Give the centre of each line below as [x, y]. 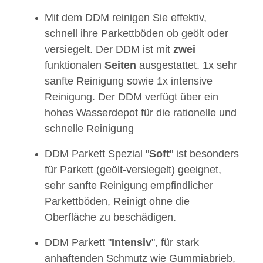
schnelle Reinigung [89, 129]
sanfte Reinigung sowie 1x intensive [129, 81]
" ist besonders [204, 154]
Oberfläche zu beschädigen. [110, 218]
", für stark [175, 243]
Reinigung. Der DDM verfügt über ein [131, 97]
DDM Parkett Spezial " [97, 154]
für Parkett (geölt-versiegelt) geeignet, [133, 170]
